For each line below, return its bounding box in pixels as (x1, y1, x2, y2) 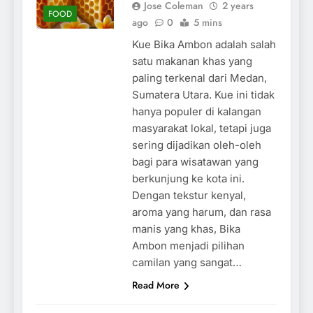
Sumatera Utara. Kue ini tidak (131, 87, 275, 101)
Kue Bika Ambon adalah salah (131, 37, 276, 51)
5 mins (193, 15, 222, 29)
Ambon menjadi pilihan (131, 238, 245, 252)
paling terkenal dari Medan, (131, 71, 267, 85)
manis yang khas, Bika (131, 221, 240, 235)
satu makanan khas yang (131, 54, 252, 68)
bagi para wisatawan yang (131, 154, 259, 168)
